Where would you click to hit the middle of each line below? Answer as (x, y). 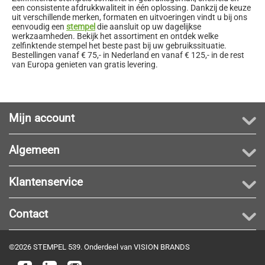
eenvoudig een (39, 26)
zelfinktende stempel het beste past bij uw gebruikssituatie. (119, 45)
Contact (28, 214)
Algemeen (34, 150)
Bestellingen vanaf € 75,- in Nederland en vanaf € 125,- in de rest (128, 55)
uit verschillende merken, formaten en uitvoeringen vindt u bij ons (130, 17)
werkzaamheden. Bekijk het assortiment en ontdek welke (115, 36)
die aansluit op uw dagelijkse (148, 26)
